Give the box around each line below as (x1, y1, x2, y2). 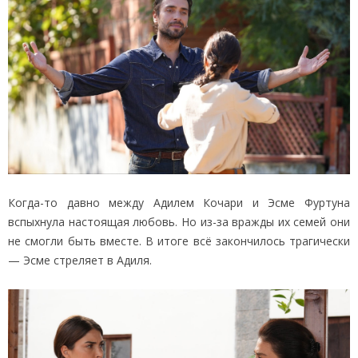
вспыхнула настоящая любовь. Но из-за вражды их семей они (8, 214, 350, 230)
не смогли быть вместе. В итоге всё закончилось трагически (8, 233, 350, 249)
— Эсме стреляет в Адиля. (8, 253, 152, 268)
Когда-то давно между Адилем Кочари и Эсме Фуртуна (8, 195, 350, 211)
